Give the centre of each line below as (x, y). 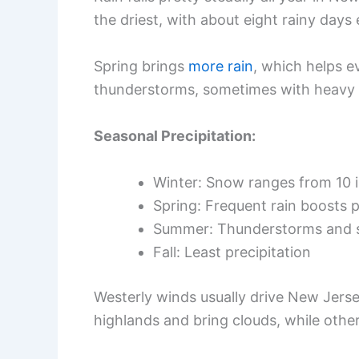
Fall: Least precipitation (232, 252)
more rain (221, 66)
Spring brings (141, 66)
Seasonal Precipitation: (175, 135)
